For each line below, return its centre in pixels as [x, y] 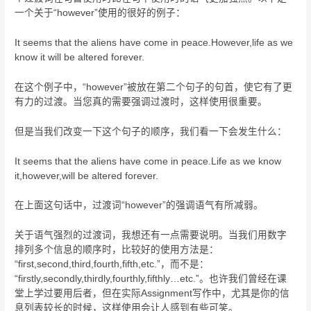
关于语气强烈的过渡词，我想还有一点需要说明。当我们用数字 [151, 235]
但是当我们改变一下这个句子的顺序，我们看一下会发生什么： [151, 131]
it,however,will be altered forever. [87, 176]
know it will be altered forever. [80, 57]
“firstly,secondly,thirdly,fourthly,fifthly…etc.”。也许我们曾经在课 [151, 279]
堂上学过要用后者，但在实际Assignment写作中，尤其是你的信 [152, 294]
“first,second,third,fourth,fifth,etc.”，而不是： [112, 264]
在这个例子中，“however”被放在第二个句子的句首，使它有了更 [154, 87]
